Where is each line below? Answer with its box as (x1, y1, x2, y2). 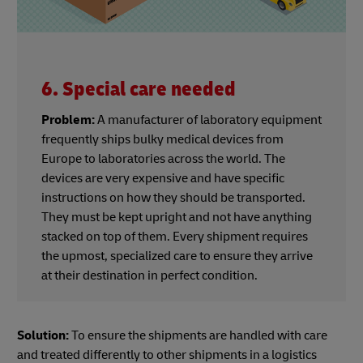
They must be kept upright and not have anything (41, 209, 312, 226)
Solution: (17, 327, 69, 344)
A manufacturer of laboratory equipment (95, 112, 322, 129)
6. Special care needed (41, 77, 236, 103)
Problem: (41, 112, 95, 129)
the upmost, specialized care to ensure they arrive (41, 248, 313, 265)
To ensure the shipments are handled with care (69, 327, 327, 344)
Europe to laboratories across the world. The (41, 151, 285, 168)
